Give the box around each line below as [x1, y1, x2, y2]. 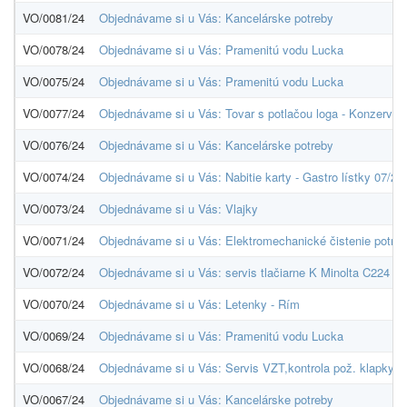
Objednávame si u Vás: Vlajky [99, 200, 258, 217]
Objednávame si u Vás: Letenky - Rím [99, 295, 300, 313]
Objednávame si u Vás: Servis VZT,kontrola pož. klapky [99, 359, 394, 376]
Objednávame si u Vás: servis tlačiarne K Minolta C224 [99, 263, 390, 281]
